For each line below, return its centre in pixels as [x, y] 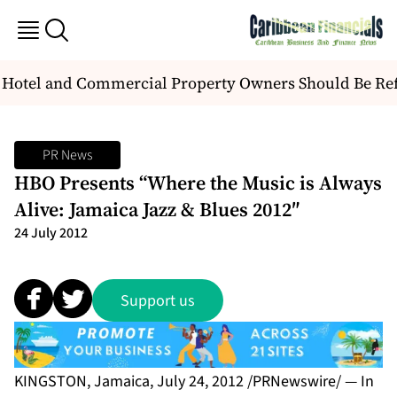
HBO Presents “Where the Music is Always [198, 183]
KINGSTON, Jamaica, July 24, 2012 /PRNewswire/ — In [194, 381]
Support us [158, 300]
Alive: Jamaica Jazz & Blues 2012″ [157, 210]
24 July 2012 [51, 234]
